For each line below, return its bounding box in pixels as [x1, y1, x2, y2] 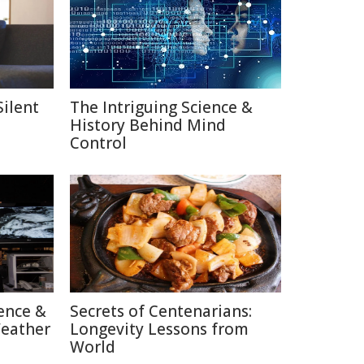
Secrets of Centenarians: [70, 301, 252, 322]
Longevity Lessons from [70, 318, 249, 340]
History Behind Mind [70, 115, 226, 136]
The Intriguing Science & [70, 97, 253, 118]
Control [70, 132, 127, 154]
